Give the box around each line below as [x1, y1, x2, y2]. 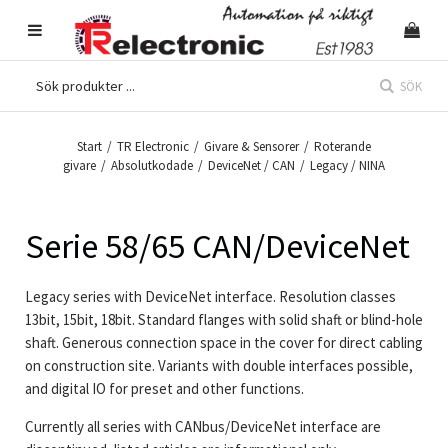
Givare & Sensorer [204, 138, 299, 155]
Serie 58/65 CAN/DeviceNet [25, 224, 410, 268]
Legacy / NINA [310, 157, 385, 174]
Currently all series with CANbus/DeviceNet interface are [25, 416, 381, 436]
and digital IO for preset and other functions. [25, 379, 304, 399]
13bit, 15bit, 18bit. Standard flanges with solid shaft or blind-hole [25, 310, 423, 330]
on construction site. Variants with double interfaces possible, [25, 356, 413, 376]
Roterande [314, 138, 371, 155]
